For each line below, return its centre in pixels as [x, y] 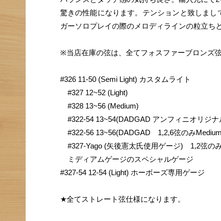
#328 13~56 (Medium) [99, 106]
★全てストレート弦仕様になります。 [122, 199]
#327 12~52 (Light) [94, 93]
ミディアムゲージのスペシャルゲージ [127, 159]
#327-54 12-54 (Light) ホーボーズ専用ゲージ [132, 173]
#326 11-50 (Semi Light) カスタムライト [125, 79]
